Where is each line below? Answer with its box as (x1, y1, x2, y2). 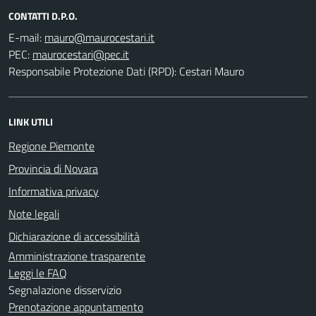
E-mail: (8, 28, 42, 46)
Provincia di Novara (8, 159, 98, 177)
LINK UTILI (8, 114, 53, 129)
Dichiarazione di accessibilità (8, 227, 140, 245)
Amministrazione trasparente (8, 247, 145, 265)
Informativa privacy (8, 182, 99, 200)
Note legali (8, 205, 59, 222)
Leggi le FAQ (8, 264, 67, 281)
